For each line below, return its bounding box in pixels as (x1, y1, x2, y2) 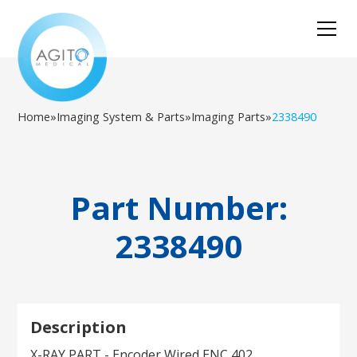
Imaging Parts (191, 109, 266, 124)
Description (30, 316, 127, 338)
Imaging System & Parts (57, 109, 186, 124)
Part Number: (69, 186, 288, 229)
